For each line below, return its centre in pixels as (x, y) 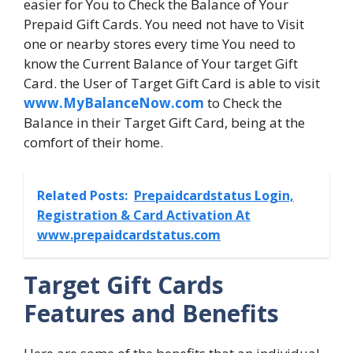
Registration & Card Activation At (144, 216)
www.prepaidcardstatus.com (129, 235)
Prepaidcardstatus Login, (214, 196)
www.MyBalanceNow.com (114, 102)
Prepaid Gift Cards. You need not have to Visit (164, 24)
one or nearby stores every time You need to (160, 43)
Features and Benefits (151, 314)
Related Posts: (82, 196)
